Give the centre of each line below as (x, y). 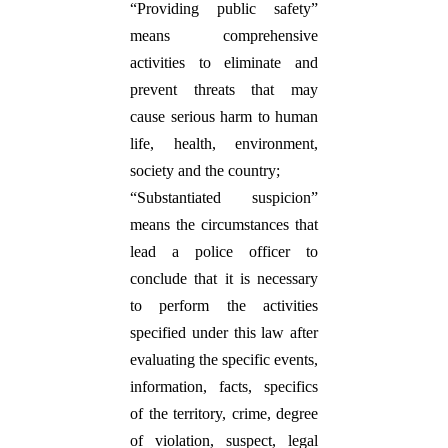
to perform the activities (224, 305)
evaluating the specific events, (224, 359)
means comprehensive (224, 35)
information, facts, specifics (224, 386)
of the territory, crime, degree (224, 413)
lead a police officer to (224, 251)
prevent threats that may (224, 89)
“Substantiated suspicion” (224, 197)
